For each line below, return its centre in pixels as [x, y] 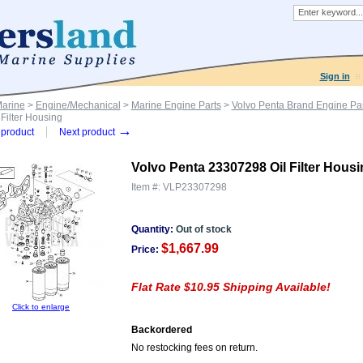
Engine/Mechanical [78, 105]
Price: [145, 250]
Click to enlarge [41, 307]
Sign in [335, 76]
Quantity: [153, 229]
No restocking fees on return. [194, 348]
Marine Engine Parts [176, 105]
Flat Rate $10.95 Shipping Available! [231, 287]
